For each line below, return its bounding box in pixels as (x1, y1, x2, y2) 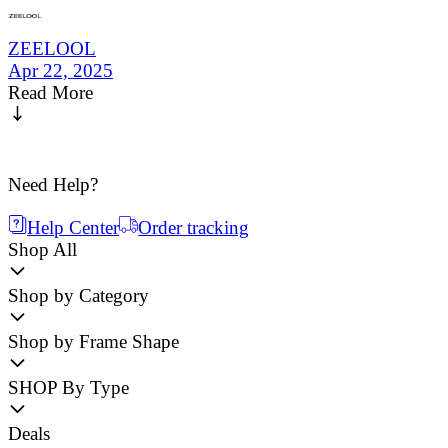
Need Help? (8, 173, 98, 195)
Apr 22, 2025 (8, 60, 113, 82)
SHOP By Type (8, 377, 129, 399)
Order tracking (138, 216, 250, 238)
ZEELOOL (8, 38, 96, 60)
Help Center (27, 216, 120, 238)
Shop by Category (8, 284, 149, 306)
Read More (8, 82, 93, 104)
